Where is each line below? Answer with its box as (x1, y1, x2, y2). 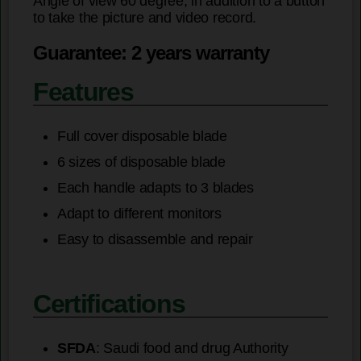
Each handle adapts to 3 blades (57, 180, 254, 197)
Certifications (33, 289, 185, 319)
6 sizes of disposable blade (57, 154, 226, 171)
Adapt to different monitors (57, 205, 222, 222)
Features (33, 77, 134, 107)
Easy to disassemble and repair (57, 231, 253, 248)
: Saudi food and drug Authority (95, 340, 288, 357)
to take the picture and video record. (33, 10, 257, 27)
